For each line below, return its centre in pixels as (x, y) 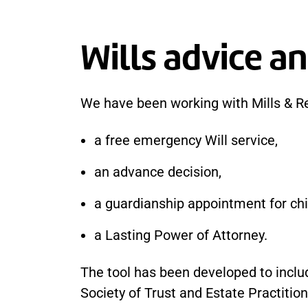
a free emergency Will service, (186, 140)
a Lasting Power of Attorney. (181, 235)
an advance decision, (158, 172)
